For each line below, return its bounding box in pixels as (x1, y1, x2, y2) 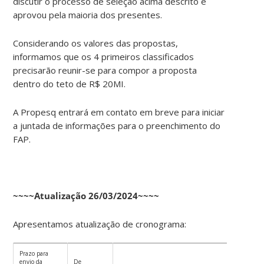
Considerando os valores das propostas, (13, 37, 179, 49)
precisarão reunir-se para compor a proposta (13, 64, 197, 76)
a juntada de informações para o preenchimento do (13, 119, 221, 131)
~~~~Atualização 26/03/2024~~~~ (13, 189, 160, 202)
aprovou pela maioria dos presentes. (13, 8, 163, 21)
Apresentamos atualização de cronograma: (13, 217, 187, 230)
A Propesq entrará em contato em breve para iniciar (13, 105, 225, 118)
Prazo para (19, 249, 49, 258)
